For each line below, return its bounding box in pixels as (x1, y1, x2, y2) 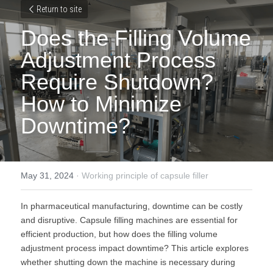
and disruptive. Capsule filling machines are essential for (21, 215, 238, 225)
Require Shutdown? (21, 69, 213, 94)
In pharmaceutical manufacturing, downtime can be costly (21, 201, 243, 211)
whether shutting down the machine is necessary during (21, 257, 235, 267)
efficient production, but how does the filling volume (21, 229, 218, 239)
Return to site (37, 4, 82, 14)
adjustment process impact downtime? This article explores (21, 243, 249, 253)
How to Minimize (21, 91, 182, 116)
